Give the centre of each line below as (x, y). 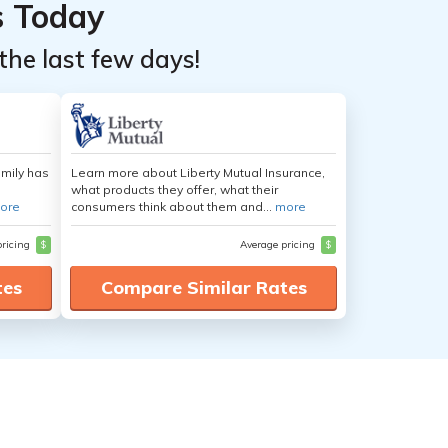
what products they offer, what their (174, 189)
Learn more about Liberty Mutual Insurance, (198, 172)
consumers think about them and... (173, 206)
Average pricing (279, 244)
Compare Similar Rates (203, 287)
